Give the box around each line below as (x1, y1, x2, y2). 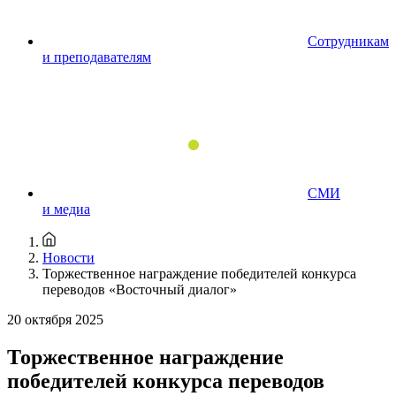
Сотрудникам (308, 34, 389, 49)
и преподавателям (42, 49, 151, 65)
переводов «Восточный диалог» (42, 282, 237, 297)
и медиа (42, 202, 90, 217)
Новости (42, 250, 95, 265)
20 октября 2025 (7, 312, 103, 327)
